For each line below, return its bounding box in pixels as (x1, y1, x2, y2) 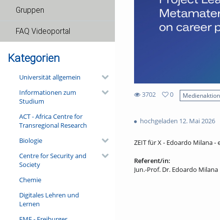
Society (19, 160, 40, 169)
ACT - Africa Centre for (19, 111, 82, 121)
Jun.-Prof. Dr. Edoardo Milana (134, 165, 218, 174)
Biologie (19, 136, 42, 145)
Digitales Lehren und (19, 190, 79, 199)
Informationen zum (19, 87, 76, 97)
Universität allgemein (19, 72, 81, 82)
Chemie (19, 175, 41, 184)
